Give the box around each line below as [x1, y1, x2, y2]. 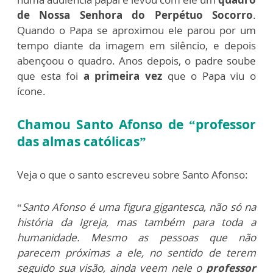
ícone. [17, 83, 46, 98]
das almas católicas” [17, 132, 146, 150]
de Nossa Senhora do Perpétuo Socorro [17, 7, 253, 22]
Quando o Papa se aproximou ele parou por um [17, 23, 256, 37]
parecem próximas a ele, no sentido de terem [17, 245, 256, 260]
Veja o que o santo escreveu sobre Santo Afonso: [17, 167, 248, 182]
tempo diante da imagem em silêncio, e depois [17, 38, 256, 52]
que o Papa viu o [162, 68, 257, 83]
